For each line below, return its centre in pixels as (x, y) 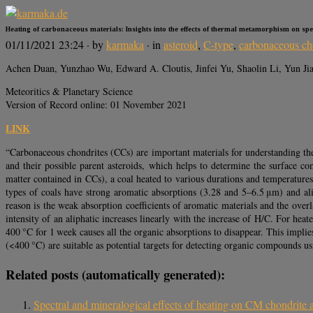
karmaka (125, 45)
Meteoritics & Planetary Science (69, 92)
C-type (218, 45)
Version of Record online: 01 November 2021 (96, 105)
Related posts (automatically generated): (115, 275)
